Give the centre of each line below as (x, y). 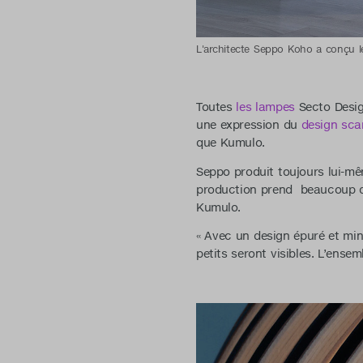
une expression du (248, 125)
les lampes (265, 107)
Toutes (216, 107)
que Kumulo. (230, 143)
